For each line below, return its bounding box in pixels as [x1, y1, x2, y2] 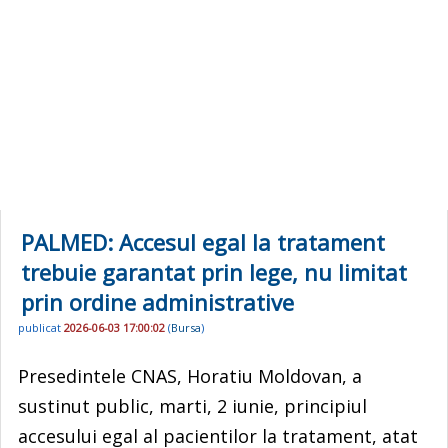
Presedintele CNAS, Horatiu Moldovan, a [18, 363, 362, 388]
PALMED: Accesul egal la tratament [21, 227, 385, 257]
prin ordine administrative [21, 287, 294, 317]
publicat [18, 320, 64, 336]
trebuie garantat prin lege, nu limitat [21, 257, 407, 287]
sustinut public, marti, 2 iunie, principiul [18, 393, 367, 418]
